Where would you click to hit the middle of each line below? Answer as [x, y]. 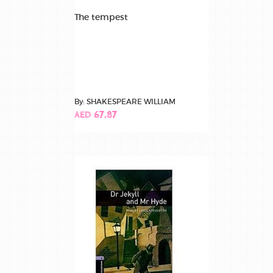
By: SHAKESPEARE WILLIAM [125, 101]
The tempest [101, 17]
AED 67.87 [96, 115]
